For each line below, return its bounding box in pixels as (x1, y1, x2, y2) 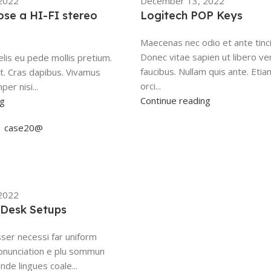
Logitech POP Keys (140, 8, 243, 22)
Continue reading (140, 94, 211, 106)
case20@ (4, 121, 44, 134)
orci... (140, 79, 162, 92)
